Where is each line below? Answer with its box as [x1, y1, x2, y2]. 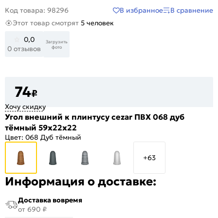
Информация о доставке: [5, 174, 156, 189]
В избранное [120, 5, 163, 15]
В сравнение [170, 5, 213, 15]
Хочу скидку [5, 102, 46, 111]
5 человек [81, 18, 114, 28]
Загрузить [45, 38, 68, 44]
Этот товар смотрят [13, 18, 81, 28]
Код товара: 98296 [5, 6, 69, 15]
